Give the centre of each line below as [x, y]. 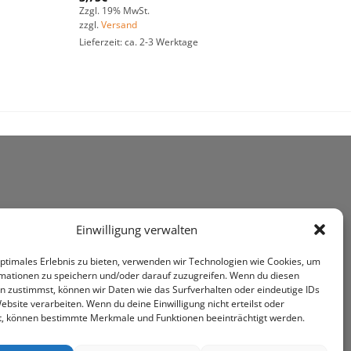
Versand [119, 25]
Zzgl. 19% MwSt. [114, 11]
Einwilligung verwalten [137, 230]
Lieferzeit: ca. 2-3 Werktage [138, 42]
